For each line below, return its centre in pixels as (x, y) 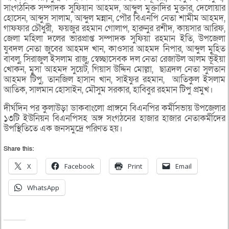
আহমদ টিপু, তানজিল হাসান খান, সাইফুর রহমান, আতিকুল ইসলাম (114, 80)
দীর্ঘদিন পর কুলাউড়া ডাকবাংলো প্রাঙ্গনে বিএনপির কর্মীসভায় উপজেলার (114, 108)
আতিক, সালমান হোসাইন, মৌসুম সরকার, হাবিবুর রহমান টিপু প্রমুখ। (108, 90)
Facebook (79, 166)
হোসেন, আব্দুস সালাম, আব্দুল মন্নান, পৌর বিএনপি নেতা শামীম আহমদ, (114, 18)
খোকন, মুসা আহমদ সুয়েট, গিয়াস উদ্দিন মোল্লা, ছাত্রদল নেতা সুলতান (114, 70)
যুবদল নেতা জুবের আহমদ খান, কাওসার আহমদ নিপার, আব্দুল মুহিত (114, 49)
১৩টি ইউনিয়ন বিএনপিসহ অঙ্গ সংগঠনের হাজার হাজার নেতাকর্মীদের (114, 119)
